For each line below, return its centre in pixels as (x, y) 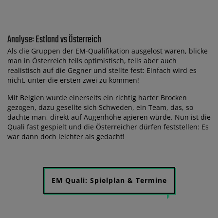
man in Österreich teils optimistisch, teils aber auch (92, 60)
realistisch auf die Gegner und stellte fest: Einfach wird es (102, 70)
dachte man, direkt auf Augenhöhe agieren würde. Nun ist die (109, 117)
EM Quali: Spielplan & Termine (109, 180)
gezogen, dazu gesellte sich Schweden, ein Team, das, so (100, 107)
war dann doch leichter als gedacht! (66, 136)
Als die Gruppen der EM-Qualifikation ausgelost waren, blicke (108, 51)
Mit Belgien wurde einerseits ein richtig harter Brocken (97, 97)
